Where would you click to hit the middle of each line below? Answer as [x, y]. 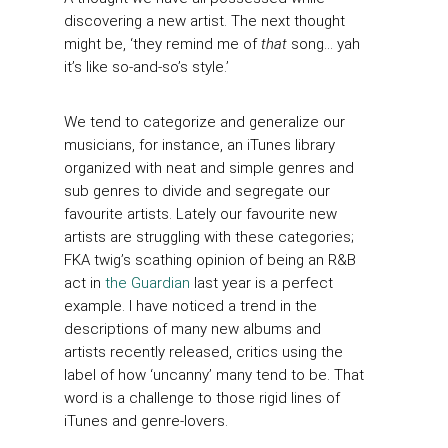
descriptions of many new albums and [192, 329]
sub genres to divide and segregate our [197, 191]
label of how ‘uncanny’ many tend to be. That [214, 375]
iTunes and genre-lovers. [146, 421]
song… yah [323, 43]
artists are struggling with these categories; [209, 237]
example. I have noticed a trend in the [190, 306]
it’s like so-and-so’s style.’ [146, 66]
